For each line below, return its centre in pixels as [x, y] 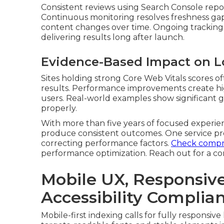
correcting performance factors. [106, 143]
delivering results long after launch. [113, 37]
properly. [59, 108]
